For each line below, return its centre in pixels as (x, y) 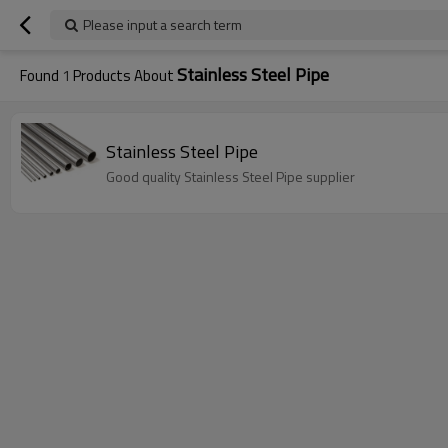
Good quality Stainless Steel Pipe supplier (330, 176)
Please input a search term (162, 24)
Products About (123, 75)
